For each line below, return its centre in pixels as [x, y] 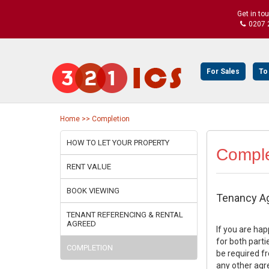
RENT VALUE [89, 167]
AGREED [81, 224]
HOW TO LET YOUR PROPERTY [118, 143]
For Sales [223, 71]
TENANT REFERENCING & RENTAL [125, 215]
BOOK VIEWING [93, 191]
